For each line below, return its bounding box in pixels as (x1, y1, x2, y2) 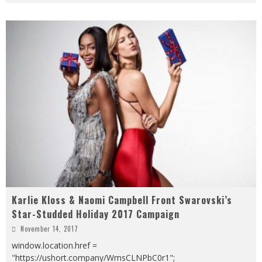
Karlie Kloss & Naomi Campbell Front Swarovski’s (12, 192, 232, 207)
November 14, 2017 (20, 223, 78, 233)
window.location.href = (12, 239, 97, 251)
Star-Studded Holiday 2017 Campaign (12, 206, 180, 221)
